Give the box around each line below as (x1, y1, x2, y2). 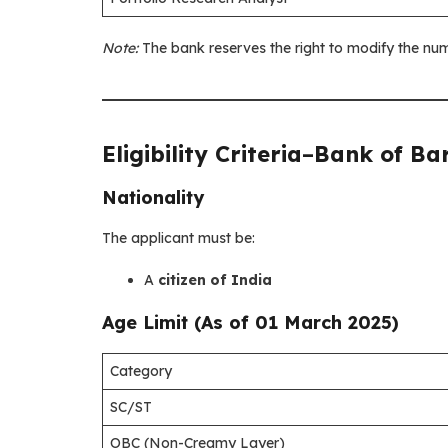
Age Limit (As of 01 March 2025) (102, 310, 399, 334)
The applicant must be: (102, 228, 255, 247)
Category (110, 361, 172, 380)
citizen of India (158, 270, 272, 289)
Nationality (102, 185, 204, 209)
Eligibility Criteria (102, 139, 302, 168)
